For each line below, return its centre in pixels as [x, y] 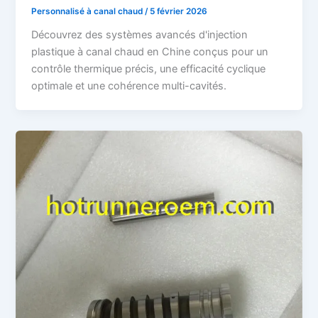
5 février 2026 [179, 12]
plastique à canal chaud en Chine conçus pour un [150, 51]
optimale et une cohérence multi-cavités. [129, 86]
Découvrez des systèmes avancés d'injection [140, 34]
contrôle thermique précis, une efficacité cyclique [149, 68]
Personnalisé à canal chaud [88, 12]
